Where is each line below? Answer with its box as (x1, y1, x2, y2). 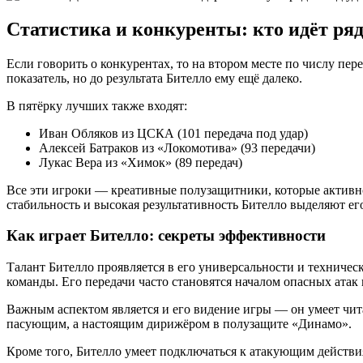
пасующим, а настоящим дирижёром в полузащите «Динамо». (6, 317, 352, 331)
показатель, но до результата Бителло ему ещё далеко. (6, 70, 302, 85)
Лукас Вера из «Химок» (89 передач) (39, 155, 242, 169)
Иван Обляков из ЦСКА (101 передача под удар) (39, 126, 308, 140)
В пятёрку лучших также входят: (6, 98, 187, 113)
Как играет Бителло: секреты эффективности (6, 227, 326, 245)
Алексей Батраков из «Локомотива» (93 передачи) (39, 140, 315, 155)
